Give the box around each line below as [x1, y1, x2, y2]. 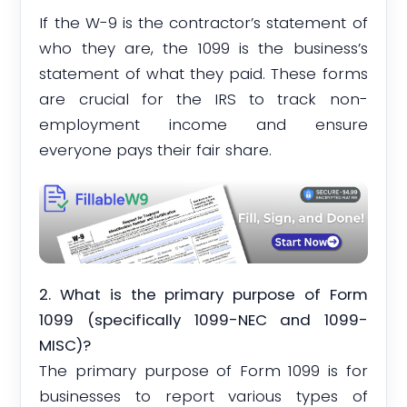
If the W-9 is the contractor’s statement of [39, 12, 368, 35]
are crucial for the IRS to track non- [39, 88, 368, 111]
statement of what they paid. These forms [39, 63, 368, 85]
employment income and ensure [39, 114, 368, 136]
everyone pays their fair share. [39, 139, 273, 162]
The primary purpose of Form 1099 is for [39, 359, 368, 382]
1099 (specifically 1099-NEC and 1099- [39, 308, 368, 331]
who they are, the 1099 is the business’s [39, 37, 368, 60]
